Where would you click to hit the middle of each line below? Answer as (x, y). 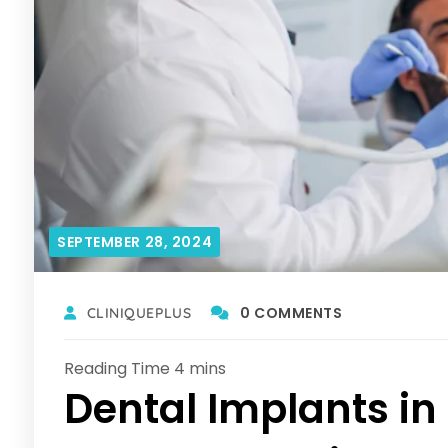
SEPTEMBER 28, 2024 (135, 242)
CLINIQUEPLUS (139, 313)
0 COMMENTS (291, 313)
